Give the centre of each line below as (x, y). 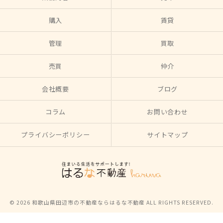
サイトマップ (167, 135)
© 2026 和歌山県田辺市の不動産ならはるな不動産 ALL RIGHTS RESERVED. (111, 202)
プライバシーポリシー (56, 135)
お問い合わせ (167, 112)
